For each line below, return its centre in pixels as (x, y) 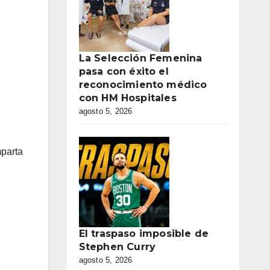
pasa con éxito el (124, 71)
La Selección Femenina (140, 58)
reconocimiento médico (143, 85)
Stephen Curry (117, 247)
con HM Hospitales (127, 98)
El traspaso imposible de (144, 234)
